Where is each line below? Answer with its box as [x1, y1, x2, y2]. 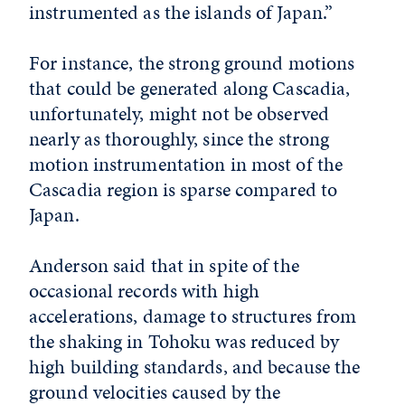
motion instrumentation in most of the [29, 150, 344, 178]
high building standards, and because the [29, 353, 361, 381]
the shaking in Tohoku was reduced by [29, 327, 340, 355]
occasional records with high [29, 277, 260, 305]
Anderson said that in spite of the [29, 251, 299, 279]
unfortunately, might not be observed [29, 99, 330, 127]
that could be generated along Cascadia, [29, 74, 351, 102]
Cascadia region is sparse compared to [29, 175, 338, 203]
